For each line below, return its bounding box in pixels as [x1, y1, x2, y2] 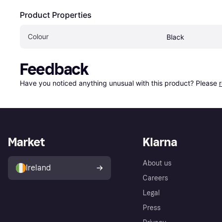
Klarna [143, 135, 177, 149]
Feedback [20, 60, 89, 79]
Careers [143, 174, 168, 182]
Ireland [26, 163, 51, 172]
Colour [28, 32, 49, 41]
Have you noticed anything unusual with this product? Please [20, 79, 219, 87]
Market [8, 135, 45, 149]
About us [143, 159, 171, 167]
